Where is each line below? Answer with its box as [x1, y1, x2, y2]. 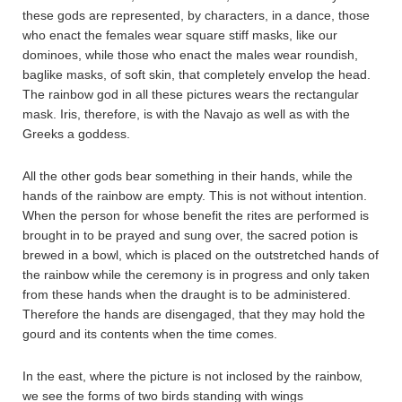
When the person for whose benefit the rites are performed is [22, 208, 369, 223]
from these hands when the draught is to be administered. [22, 287, 351, 301]
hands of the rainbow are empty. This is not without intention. [22, 188, 367, 203]
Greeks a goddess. [22, 127, 130, 141]
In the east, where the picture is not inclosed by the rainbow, [22, 369, 363, 383]
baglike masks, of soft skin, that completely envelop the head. [22, 67, 371, 82]
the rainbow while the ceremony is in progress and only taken [22, 267, 370, 282]
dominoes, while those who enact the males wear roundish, [22, 48, 358, 62]
